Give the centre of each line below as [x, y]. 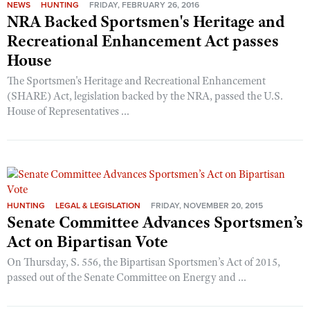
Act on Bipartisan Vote [88, 241]
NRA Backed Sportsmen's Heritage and [146, 21]
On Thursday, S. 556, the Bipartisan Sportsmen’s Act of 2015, [144, 262]
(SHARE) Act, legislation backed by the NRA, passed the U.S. [145, 96]
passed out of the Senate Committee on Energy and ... [127, 277]
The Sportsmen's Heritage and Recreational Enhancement [136, 81]
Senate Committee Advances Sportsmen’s [155, 222]
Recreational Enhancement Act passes [143, 40]
